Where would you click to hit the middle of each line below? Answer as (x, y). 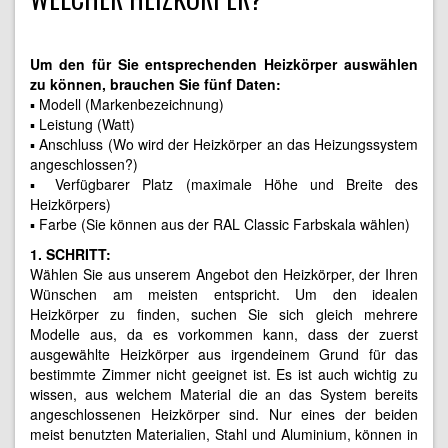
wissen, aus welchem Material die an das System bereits (224, 393)
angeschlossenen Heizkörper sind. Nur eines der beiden (224, 413)
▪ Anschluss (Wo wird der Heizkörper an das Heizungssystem (224, 143)
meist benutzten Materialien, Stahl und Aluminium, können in (224, 433)
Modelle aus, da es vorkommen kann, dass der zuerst (224, 333)
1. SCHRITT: (70, 253)
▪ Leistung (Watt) (82, 123)
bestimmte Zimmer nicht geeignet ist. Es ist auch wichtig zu (224, 373)
